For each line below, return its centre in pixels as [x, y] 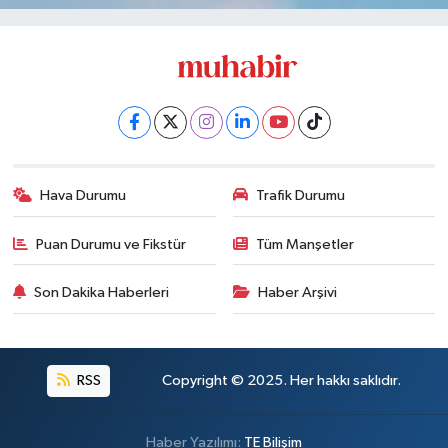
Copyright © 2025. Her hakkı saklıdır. [281, 381]
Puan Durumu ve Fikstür [111, 244]
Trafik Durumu [300, 196]
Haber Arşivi [297, 293]
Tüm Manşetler [305, 244]
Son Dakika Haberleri [102, 293]
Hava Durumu [83, 196]
